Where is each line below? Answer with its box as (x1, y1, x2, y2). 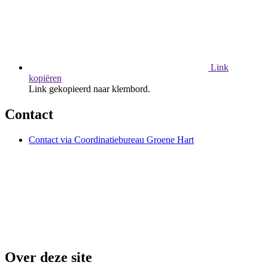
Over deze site (5, 249, 92, 266)
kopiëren (29, 73, 62, 84)
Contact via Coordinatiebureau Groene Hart (29, 135, 194, 145)
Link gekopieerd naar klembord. (29, 84, 150, 95)
